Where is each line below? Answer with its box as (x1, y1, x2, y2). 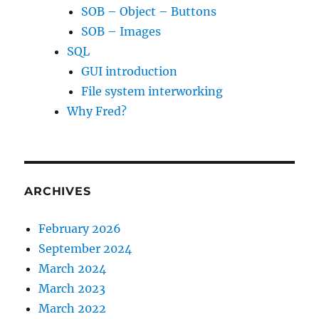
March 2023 (38, 281, 106, 296)
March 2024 (38, 261, 107, 276)
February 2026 (38, 221, 122, 236)
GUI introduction (81, 64, 178, 78)
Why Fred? (67, 104, 127, 118)
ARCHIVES (24, 184, 91, 198)
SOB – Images (81, 24, 162, 38)
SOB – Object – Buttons (81, 4, 217, 19)
